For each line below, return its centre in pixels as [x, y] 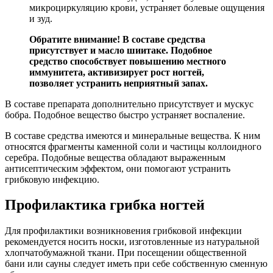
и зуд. [41, 18]
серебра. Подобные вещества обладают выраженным [115, 157]
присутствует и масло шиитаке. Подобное [121, 50]
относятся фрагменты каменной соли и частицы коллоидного [133, 146]
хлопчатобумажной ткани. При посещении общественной [126, 253]
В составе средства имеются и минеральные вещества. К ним [133, 135]
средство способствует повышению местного [128, 61]
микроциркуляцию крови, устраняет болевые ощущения [147, 7]
